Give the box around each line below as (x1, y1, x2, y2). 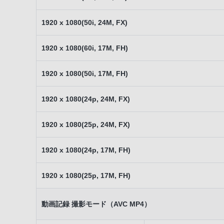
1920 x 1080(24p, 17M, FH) (41, 146, 130, 154)
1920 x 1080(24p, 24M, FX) (41, 95, 130, 103)
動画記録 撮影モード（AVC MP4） (41, 200, 151, 208)
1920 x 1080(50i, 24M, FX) (41, 18, 127, 26)
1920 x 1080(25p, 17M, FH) (41, 171, 130, 179)
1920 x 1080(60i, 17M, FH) (41, 44, 128, 52)
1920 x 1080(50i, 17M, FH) (41, 69, 128, 77)
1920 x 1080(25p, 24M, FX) (41, 120, 130, 128)
